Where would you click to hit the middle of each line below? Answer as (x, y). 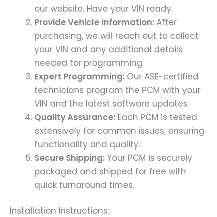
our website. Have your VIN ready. (104, 8)
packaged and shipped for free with (110, 171)
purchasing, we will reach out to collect (116, 36)
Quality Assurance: (75, 117)
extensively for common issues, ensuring (119, 131)
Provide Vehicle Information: (94, 22)
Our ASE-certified (162, 76)
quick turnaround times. (84, 185)
